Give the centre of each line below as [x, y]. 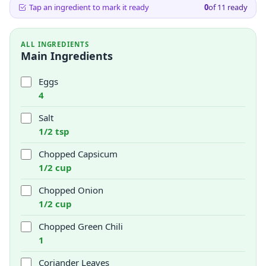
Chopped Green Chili [81, 226]
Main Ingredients [67, 56]
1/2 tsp [54, 131]
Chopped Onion [71, 190]
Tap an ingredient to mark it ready [89, 7]
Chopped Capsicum [78, 154]
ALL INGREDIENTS [55, 44]
